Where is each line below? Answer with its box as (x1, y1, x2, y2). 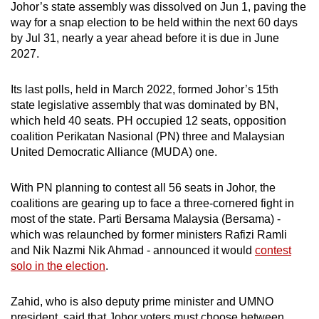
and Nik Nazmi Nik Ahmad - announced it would (11, 244, 255, 257)
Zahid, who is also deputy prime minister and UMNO (11, 296, 273, 308)
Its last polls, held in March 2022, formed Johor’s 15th (11, 83, 278, 96)
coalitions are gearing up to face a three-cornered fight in (11, 197, 294, 210)
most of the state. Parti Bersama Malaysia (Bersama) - (11, 213, 281, 226)
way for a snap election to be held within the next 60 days (11, 16, 298, 29)
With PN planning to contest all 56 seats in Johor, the (11, 182, 276, 194)
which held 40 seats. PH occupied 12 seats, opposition (11, 115, 286, 127)
